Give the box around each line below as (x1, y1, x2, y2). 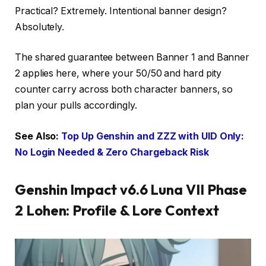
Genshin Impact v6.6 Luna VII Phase (15, 180, 248, 198)
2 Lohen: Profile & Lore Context (15, 201, 219, 219)
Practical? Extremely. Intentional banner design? (15, 5, 227, 17)
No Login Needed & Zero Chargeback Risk (15, 146, 209, 158)
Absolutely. (15, 21, 65, 33)
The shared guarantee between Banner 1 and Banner (15, 52, 250, 64)
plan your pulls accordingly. (15, 100, 137, 112)
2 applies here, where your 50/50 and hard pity (15, 68, 222, 80)
